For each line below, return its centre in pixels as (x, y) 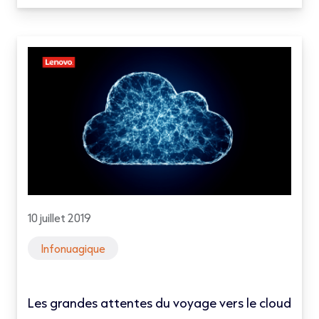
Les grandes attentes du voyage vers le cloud (159, 303)
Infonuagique (73, 248)
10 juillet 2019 (59, 218)
